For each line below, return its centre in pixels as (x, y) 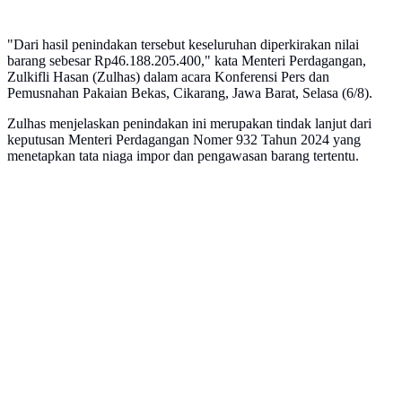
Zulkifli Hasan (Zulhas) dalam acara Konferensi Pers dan (168, 77)
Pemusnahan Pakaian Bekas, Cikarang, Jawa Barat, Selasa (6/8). (190, 93)
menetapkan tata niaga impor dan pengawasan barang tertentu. (183, 156)
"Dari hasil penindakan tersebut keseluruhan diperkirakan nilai (183, 45)
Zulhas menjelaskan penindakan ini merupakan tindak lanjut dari (189, 124)
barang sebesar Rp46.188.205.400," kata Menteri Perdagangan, (187, 61)
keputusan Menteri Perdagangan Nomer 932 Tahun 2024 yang (184, 140)
